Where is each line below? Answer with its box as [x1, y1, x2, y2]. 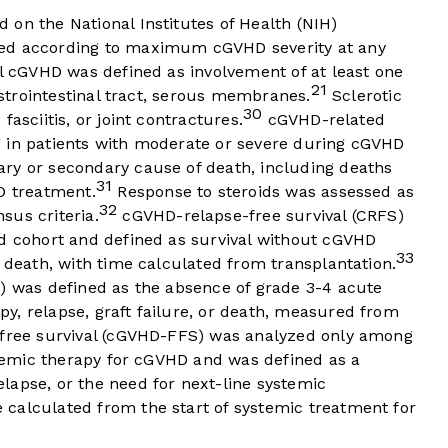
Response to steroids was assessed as [112, 182, 415, 202]
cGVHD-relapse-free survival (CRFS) [117, 206, 404, 226]
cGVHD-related [262, 110, 386, 130]
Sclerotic [326, 86, 402, 106]
